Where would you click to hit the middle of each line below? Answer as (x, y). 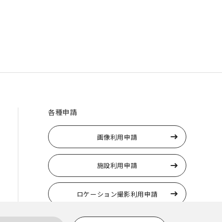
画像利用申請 (117, 137)
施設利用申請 (117, 166)
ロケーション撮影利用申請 (117, 194)
